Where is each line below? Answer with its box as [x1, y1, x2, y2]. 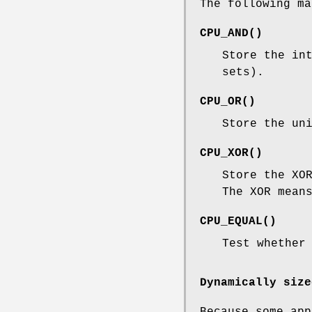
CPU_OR [200, 95, 242, 109]
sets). [222, 66, 264, 79]
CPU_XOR [200, 147, 249, 160]
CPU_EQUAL [200, 215, 263, 228]
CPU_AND [200, 27, 249, 40]
